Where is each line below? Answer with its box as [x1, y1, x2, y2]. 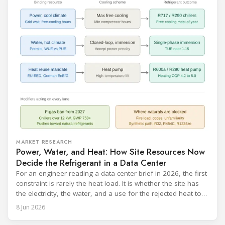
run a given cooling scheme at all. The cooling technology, [16, 199, 200, 208]
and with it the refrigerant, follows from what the [16, 209, 170, 218]
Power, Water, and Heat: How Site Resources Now [16, 146, 205, 158]
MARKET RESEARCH [16, 138, 72, 146]
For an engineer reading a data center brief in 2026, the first [16, 169, 207, 178]
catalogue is [16, 5, 54, 14]
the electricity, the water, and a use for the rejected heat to [16, 189, 201, 198]
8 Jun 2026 [16, 203, 45, 212]
